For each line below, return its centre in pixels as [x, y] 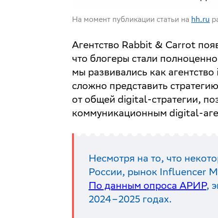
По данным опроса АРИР [147, 185]
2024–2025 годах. [130, 199]
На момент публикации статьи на [131, 19]
